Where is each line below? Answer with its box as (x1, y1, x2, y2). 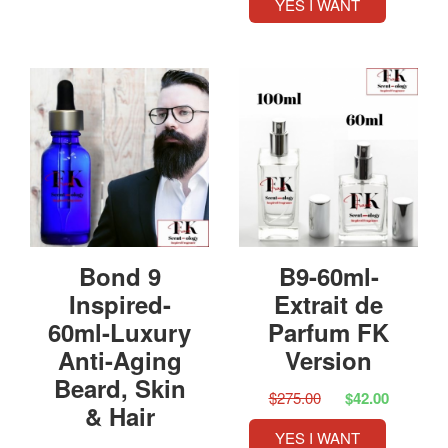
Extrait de (274, 286, 383, 321)
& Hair (84, 398, 155, 433)
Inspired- (68, 286, 171, 321)
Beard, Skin (53, 370, 186, 405)
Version (285, 342, 372, 377)
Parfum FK (268, 314, 389, 349)
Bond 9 (78, 258, 161, 293)
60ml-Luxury (48, 314, 191, 349)
